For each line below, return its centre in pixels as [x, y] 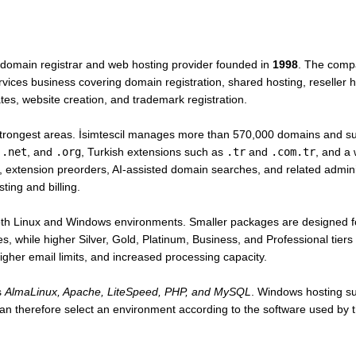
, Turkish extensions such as [153, 152]
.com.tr [293, 152]
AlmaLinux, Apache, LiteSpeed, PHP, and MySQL [128, 292]
